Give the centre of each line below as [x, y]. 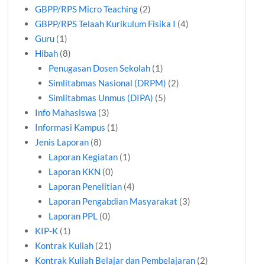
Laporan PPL [73, 216]
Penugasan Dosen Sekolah [99, 68]
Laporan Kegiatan [83, 157]
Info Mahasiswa [66, 113]
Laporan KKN [74, 172]
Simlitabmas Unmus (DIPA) [101, 98]
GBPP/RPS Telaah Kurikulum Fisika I [106, 24]
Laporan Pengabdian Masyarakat [113, 201]
